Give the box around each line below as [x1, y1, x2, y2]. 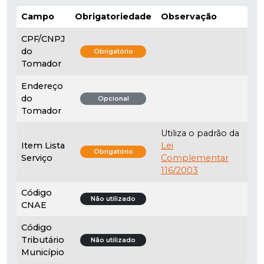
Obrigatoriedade [75, 11, 151, 22]
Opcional [97, 94, 129, 103]
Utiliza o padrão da [161, 127, 239, 138]
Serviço [21, 152, 52, 163]
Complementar [161, 152, 229, 163]
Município [21, 246, 64, 258]
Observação [161, 11, 217, 22]
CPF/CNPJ [21, 33, 65, 44]
